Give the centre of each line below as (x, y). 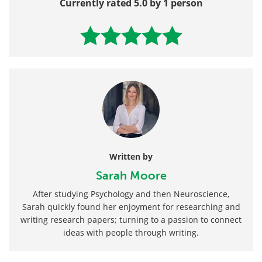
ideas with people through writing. (131, 232)
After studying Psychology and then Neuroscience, (131, 194)
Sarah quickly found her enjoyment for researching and (131, 206)
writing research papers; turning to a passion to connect (131, 219)
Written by (131, 156)
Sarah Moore (131, 175)
